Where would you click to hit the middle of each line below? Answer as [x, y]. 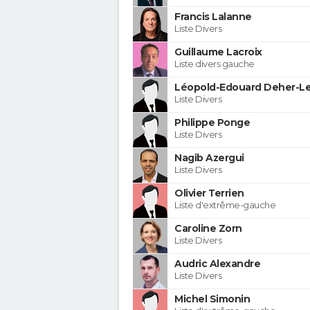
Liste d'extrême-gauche [225, 204]
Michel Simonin [212, 299]
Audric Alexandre [217, 263]
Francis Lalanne [213, 16]
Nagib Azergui [209, 157]
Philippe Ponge [212, 122]
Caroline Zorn [208, 228]
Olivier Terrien [209, 193]
